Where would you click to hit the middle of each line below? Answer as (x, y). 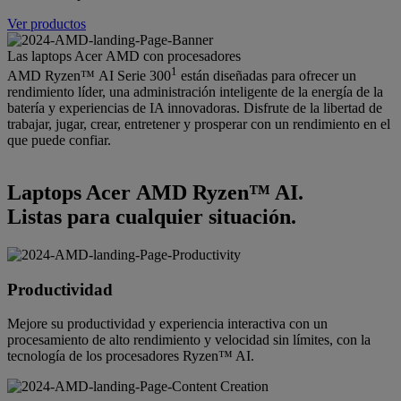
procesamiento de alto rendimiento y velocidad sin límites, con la (189, 340)
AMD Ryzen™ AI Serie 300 (89, 76)
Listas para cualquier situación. (152, 217)
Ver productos (47, 23)
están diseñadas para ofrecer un (267, 76)
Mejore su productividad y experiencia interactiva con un (167, 324)
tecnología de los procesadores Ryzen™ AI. (131, 356)
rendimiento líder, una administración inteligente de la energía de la (195, 92)
